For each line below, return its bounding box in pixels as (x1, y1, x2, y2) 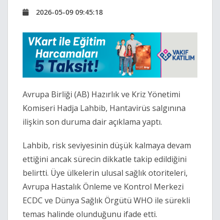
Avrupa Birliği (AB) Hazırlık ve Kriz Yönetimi (23, 89, 180, 100)
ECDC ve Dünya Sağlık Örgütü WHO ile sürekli (23, 195, 190, 206)
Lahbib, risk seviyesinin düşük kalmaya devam (23, 140, 191, 151)
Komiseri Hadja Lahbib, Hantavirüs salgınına (23, 103, 186, 114)
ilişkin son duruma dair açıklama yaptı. (23, 116, 162, 128)
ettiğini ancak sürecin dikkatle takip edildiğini (23, 154, 187, 165)
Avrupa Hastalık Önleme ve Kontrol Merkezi (23, 181, 184, 192)
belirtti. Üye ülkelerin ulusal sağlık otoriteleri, (23, 167, 188, 179)
